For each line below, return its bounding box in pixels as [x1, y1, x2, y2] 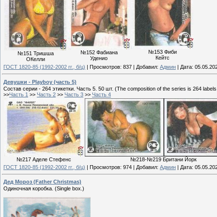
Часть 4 [92, 91, 111, 97]
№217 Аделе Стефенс [16, 156, 71, 162]
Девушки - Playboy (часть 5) [3, 78, 77, 85]
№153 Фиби [148, 48, 177, 55]
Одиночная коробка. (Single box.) [3, 186, 84, 192]
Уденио [90, 55, 108, 61]
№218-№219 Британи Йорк [130, 156, 197, 162]
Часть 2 [37, 91, 56, 97]
